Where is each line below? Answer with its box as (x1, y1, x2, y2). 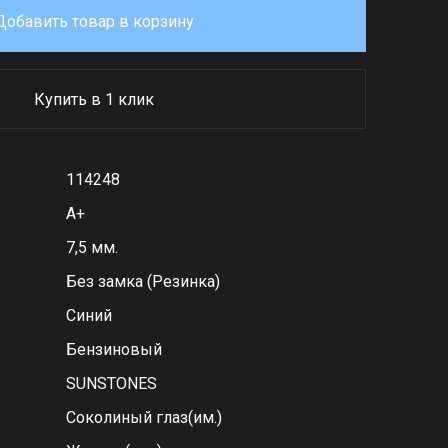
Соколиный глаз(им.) (66, 408, 223, 427)
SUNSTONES (66, 374, 158, 393)
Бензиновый (66, 340, 163, 359)
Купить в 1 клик (33, 90, 154, 109)
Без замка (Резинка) (66, 272, 221, 291)
